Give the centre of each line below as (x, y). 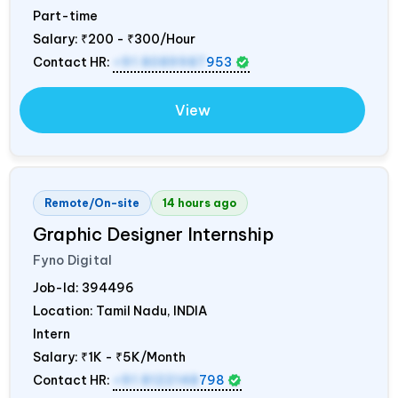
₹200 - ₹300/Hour (138, 39)
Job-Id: (57, 287)
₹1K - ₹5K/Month (133, 357)
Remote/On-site (92, 203)
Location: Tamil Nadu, (103, 310)
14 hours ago (199, 203)
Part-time (65, 16)
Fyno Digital (73, 260)
